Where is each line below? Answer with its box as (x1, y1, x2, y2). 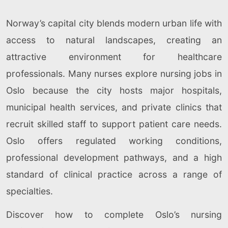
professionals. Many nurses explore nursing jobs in (6, 68, 222, 79)
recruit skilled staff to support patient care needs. (6, 118, 222, 129)
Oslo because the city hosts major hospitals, (6, 84, 222, 96)
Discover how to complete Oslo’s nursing (6, 209, 222, 220)
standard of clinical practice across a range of (6, 168, 222, 180)
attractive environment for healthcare (6, 51, 222, 62)
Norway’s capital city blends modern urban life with (6, 17, 222, 28)
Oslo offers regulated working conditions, (6, 135, 222, 146)
